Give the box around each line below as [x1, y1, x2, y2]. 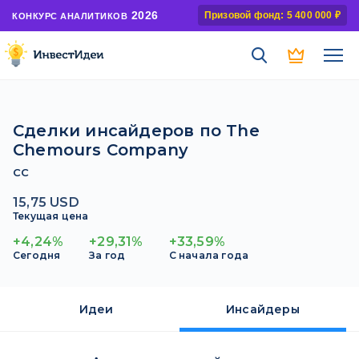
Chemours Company [13, 140, 189, 159]
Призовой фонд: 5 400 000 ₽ [204, 10, 341, 21]
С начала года [168, 249, 249, 261]
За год [89, 249, 126, 261]
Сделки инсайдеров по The [13, 121, 260, 140]
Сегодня [13, 249, 61, 261]
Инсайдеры [226, 302, 300, 317]
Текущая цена [13, 210, 89, 222]
